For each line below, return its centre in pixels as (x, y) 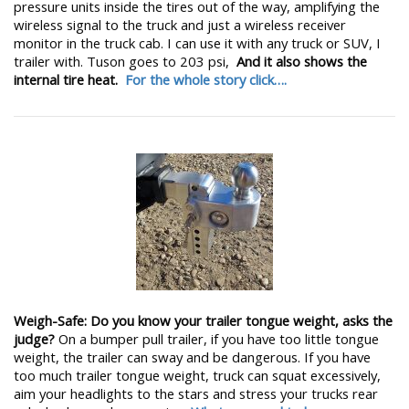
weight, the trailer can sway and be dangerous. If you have (192, 357)
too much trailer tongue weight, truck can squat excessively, (197, 375)
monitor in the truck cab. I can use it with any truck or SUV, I (197, 43)
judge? (36, 338)
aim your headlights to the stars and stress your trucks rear (196, 393)
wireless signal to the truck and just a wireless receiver (180, 25)
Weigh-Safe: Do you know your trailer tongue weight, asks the (203, 320)
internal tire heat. (66, 80)
